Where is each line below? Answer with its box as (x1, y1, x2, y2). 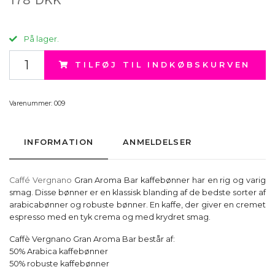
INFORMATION (24, 137, 94, 147)
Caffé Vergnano (9, 176, 72, 185)
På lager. (22, 34, 59, 44)
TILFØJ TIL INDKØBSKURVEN (75, 60, 251, 70)
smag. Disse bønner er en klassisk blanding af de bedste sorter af (9, 188, 266, 198)
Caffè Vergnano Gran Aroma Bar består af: (9, 234, 175, 244)
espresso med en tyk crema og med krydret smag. (9, 212, 211, 222)
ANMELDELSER (123, 137, 192, 147)
